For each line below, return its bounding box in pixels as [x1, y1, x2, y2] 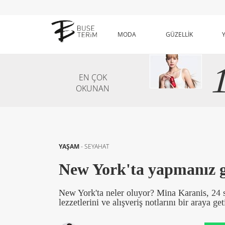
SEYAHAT [84, 142, 109, 151]
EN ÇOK [78, 72, 107, 83]
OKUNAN [76, 83, 109, 94]
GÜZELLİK [166, 30, 193, 39]
